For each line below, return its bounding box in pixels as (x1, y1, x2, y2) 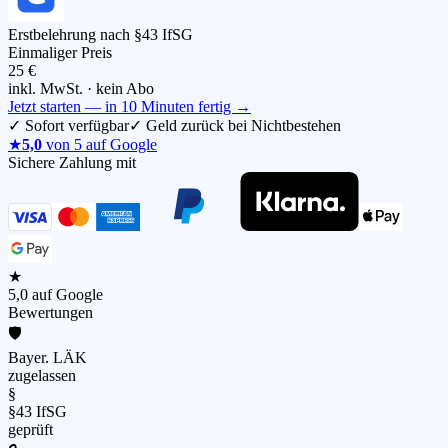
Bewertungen (8, 304, 93, 322)
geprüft (8, 421, 53, 439)
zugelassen (8, 367, 76, 385)
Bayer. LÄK (8, 349, 87, 367)
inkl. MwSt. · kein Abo (8, 80, 154, 98)
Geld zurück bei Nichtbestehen (142, 117, 341, 135)
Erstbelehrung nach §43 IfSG (8, 26, 193, 44)
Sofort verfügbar (21, 117, 129, 135)
